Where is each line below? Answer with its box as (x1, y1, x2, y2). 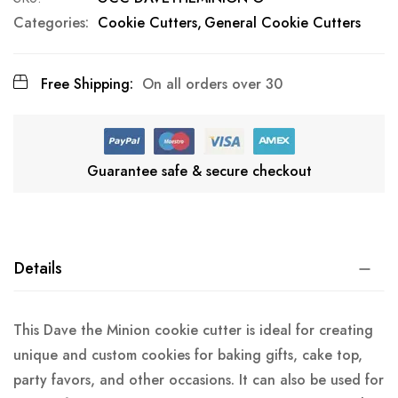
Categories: (13, 12, 89, 34)
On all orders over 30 (142, 74, 283, 95)
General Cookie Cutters (204, 12, 361, 34)
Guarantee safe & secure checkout (86, 161, 312, 182)
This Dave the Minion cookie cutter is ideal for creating (13, 320, 373, 341)
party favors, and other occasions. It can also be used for (13, 370, 384, 391)
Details (14, 257, 62, 281)
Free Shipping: (41, 74, 133, 95)
